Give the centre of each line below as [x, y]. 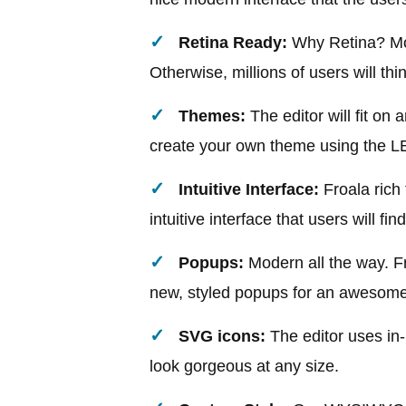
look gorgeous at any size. [244, 366]
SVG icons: [222, 336]
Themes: [212, 116]
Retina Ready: [233, 42]
